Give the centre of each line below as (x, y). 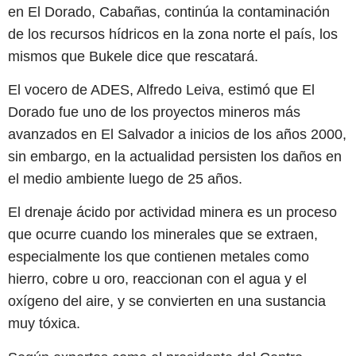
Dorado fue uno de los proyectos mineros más (154, 112)
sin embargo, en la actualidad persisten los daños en (175, 156)
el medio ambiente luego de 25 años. (125, 178)
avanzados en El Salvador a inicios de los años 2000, (177, 134)
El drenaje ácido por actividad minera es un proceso (172, 213)
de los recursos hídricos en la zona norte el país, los (173, 34)
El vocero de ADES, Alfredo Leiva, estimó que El (161, 89)
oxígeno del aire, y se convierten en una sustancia (167, 302)
